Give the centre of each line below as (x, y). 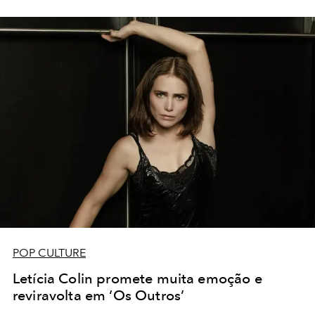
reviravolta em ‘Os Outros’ (99, 295)
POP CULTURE (49, 252)
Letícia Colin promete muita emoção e (137, 278)
